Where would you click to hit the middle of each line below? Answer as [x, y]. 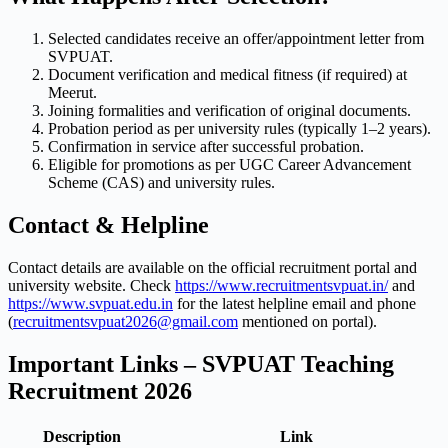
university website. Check [91, 285]
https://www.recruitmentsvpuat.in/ [281, 285]
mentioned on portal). [307, 321]
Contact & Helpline [108, 225]
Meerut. [72, 93]
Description [81, 436]
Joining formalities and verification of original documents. [229, 111]
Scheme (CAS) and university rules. [161, 183]
